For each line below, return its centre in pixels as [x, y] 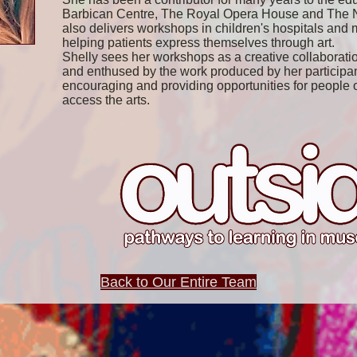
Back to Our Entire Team [178, 282]
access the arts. [106, 100]
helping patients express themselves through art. [198, 42]
